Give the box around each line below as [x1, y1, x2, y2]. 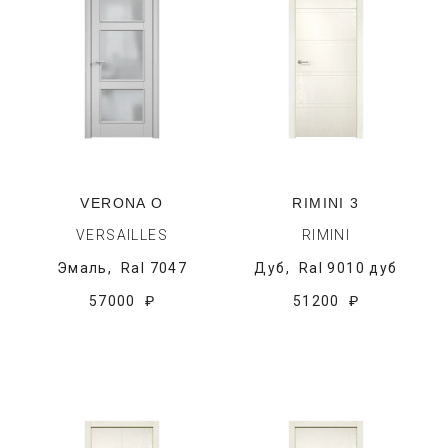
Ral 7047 [121, 260, 188, 276]
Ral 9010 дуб [298, 260, 398, 276]
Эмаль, [56, 260, 121, 276]
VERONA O [80, 195, 164, 211]
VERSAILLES [76, 227, 168, 243]
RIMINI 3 [292, 195, 360, 211]
